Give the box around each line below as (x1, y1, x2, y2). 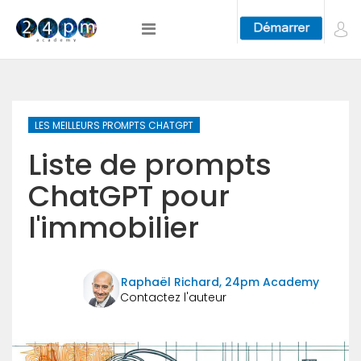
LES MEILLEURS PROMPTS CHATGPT (35, 118, 193, 132)
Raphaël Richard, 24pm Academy (121, 273, 319, 290)
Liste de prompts (28, 144, 272, 185)
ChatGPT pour (28, 176, 230, 217)
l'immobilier (28, 207, 199, 248)
